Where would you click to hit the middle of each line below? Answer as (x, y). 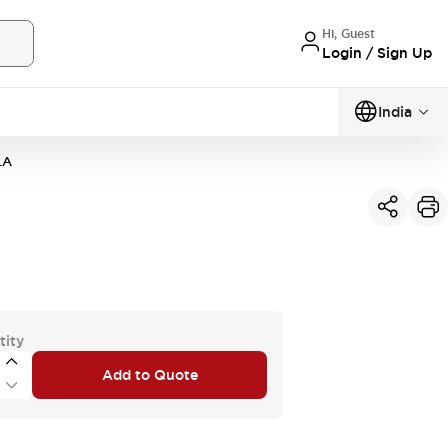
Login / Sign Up (377, 52)
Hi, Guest (348, 33)
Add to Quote (149, 374)
